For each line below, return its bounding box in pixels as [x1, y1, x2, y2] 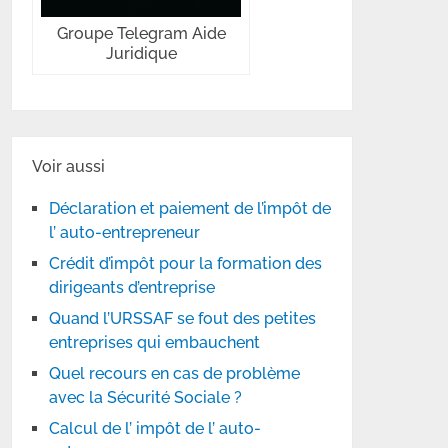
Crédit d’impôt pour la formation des [49, 254, 323, 273]
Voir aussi [32, 157, 106, 176]
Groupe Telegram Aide [56, 24, 226, 43]
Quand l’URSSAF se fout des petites [49, 309, 317, 328]
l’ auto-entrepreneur [49, 223, 201, 242]
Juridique [105, 44, 177, 63]
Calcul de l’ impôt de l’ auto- [49, 419, 262, 438]
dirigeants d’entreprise [49, 278, 216, 297]
